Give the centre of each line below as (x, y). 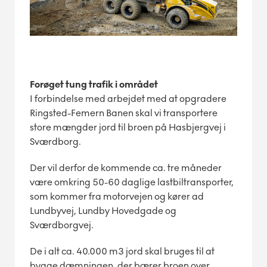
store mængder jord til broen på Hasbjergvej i (128, 127)
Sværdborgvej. (62, 225)
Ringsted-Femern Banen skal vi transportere (124, 113)
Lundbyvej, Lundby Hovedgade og (103, 210)
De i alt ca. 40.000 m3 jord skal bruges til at (122, 251)
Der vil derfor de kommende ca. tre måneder (126, 167)
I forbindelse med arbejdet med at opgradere (128, 98)
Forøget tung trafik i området (94, 84)
